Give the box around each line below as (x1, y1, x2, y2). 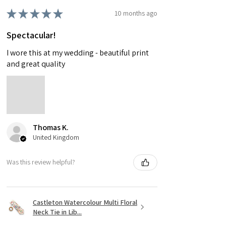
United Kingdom (33, 132, 79, 142)
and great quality (7, 58, 65, 69)
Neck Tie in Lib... (33, 207, 82, 216)
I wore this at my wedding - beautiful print (7, 47, 149, 58)
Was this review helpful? (7, 157, 75, 167)
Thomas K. (33, 122, 69, 133)
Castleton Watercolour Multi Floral (33, 197, 137, 207)
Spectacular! (7, 29, 56, 41)
